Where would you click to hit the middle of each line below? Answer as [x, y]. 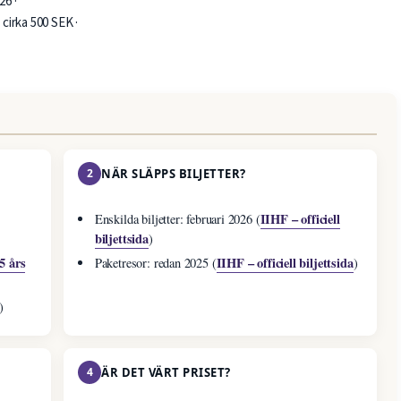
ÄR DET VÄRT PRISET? [166, 373]
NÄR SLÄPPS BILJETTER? [174, 174]
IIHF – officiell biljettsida [285, 263]
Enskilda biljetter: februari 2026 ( [177, 219]
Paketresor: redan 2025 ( [155, 263]
